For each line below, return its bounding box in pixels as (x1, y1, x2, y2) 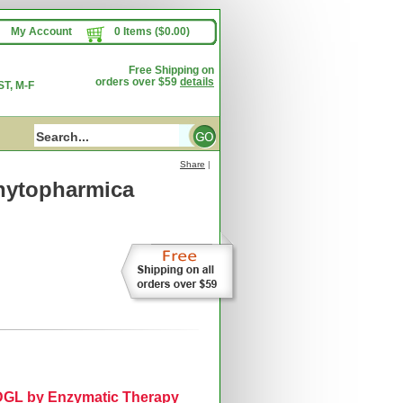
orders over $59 (95, 76, 180, 88)
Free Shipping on (129, 64, 214, 76)
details (180, 76, 214, 88)
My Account (11, 25, 72, 38)
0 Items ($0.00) (113, 25, 190, 38)
